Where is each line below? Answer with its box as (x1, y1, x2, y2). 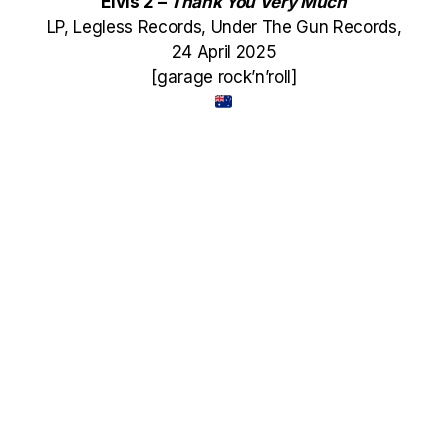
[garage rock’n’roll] (151, 67, 297, 87)
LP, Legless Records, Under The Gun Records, (46, 17, 402, 37)
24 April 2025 (171, 42, 277, 62)
